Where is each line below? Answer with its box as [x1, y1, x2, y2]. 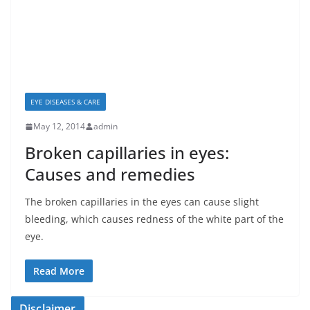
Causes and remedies [25, 163, 195, 186]
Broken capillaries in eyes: [25, 141, 229, 165]
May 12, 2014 [33, 120, 85, 133]
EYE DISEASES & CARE [30, 97, 100, 107]
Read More [33, 264, 84, 278]
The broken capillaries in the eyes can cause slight [25, 195, 259, 209]
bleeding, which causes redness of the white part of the [25, 212, 284, 226]
